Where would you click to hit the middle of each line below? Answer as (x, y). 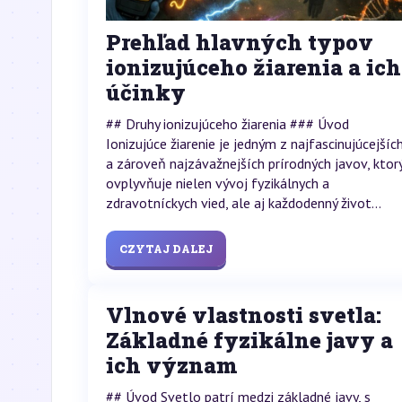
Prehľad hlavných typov (240, 43)
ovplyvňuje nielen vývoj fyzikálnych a (218, 184)
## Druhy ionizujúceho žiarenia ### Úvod (227, 124)
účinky (146, 93)
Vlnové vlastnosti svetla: (244, 315)
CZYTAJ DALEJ (166, 249)
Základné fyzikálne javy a (249, 341)
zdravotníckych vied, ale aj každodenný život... (244, 203)
